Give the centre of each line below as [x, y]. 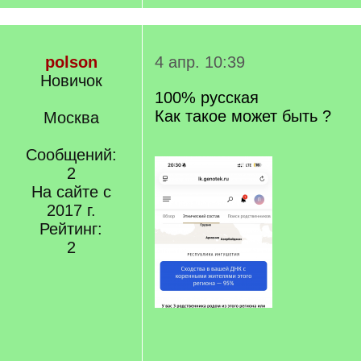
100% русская [207, 98]
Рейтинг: [71, 229]
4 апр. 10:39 [200, 62]
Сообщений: [71, 155]
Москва [71, 118]
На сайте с [71, 192]
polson [71, 62]
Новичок [71, 81]
